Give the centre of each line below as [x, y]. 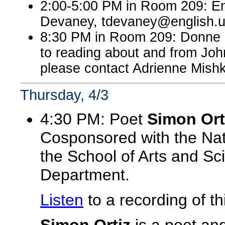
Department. [85, 175]
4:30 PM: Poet [94, 119]
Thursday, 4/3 [64, 95]
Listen [62, 200]
